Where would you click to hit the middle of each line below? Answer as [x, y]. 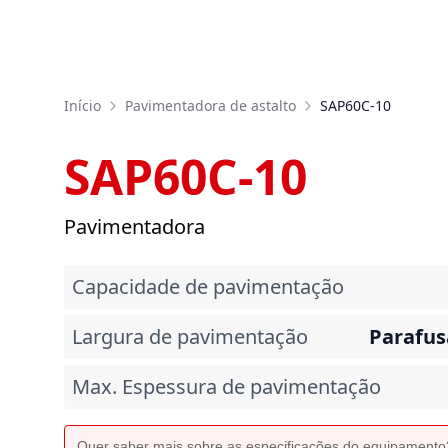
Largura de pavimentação [190, 336]
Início [82, 105]
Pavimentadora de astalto [210, 105]
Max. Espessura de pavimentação [226, 386]
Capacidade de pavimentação [208, 286]
